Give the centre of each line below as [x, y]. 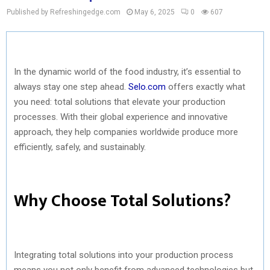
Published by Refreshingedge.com [64, 12]
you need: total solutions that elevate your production [120, 102]
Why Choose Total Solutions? [122, 201]
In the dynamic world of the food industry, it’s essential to [127, 71]
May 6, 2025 [155, 12]
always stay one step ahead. [71, 86]
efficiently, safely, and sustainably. [80, 147]
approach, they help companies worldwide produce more [126, 132]
